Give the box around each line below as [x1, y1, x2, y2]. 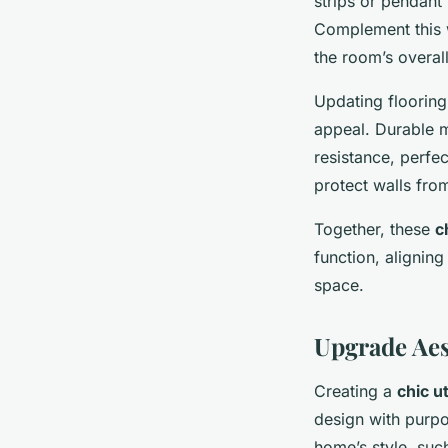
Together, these [314, 218, 435, 239]
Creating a [314, 380, 397, 401]
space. [314, 274, 364, 295]
